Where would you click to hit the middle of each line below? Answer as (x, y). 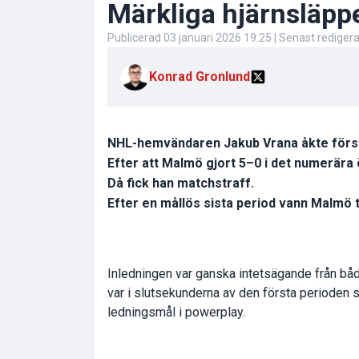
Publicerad (135, 38)
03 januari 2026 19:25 (218, 38)
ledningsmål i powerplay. (176, 313)
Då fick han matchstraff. (181, 184)
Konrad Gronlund (200, 77)
